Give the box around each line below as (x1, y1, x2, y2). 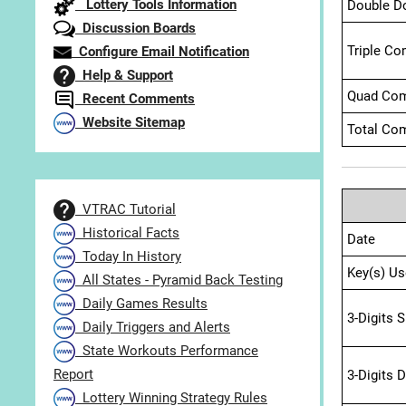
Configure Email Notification (72, 43, 249, 61)
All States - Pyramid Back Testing (75, 272, 283, 289)
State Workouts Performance (75, 343, 258, 360)
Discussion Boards (75, 20, 196, 37)
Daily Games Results (75, 295, 208, 313)
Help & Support (75, 67, 173, 84)
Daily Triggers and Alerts (75, 319, 230, 336)
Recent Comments (75, 91, 195, 108)
